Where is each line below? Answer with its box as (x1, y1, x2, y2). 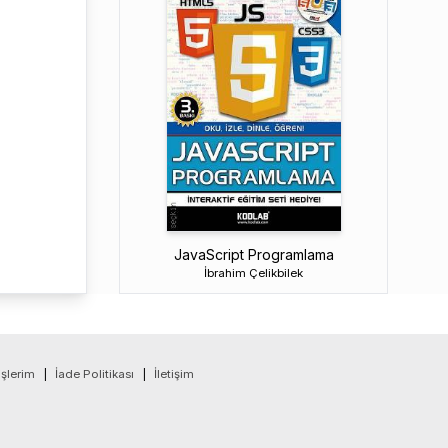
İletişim (154, 367, 194, 381)
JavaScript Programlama (173, 245, 334, 263)
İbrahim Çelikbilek (204, 265, 304, 280)
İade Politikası (55, 367, 134, 381)
